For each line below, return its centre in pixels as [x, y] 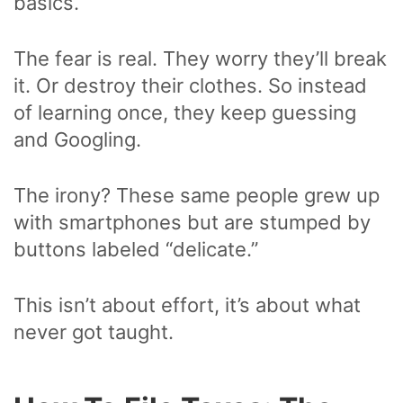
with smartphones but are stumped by [192, 223]
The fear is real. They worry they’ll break [200, 59]
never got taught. [94, 332]
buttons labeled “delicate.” [139, 250]
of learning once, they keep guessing [185, 113]
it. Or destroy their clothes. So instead [190, 86]
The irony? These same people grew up [197, 196]
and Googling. [77, 140]
